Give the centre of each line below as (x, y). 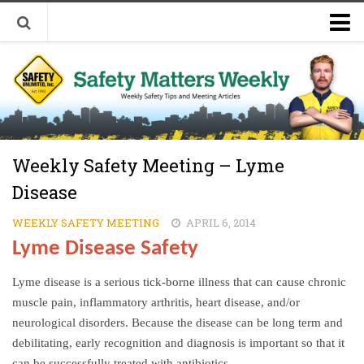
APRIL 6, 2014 (221, 223)
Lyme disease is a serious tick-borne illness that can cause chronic (179, 282)
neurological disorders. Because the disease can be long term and (178, 323)
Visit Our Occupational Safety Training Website (173, 86)
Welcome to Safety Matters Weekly (133, 56)
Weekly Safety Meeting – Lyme (148, 165)
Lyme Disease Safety (105, 249)
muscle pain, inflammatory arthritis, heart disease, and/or (156, 302)
